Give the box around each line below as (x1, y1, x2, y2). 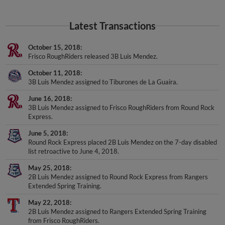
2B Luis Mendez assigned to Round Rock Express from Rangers (28, 173, 208, 181)
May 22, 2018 (28, 198, 70, 207)
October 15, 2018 (28, 43, 81, 52)
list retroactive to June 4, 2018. (28, 147, 120, 156)
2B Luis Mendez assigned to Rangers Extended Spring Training (28, 207, 207, 216)
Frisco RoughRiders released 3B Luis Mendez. (28, 52, 158, 61)
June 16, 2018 (28, 94, 71, 103)
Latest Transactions (69, 20, 156, 32)
